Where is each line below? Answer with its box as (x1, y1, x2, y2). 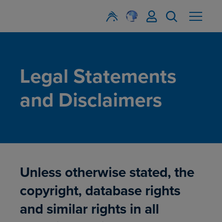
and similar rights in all (20, 199, 159, 219)
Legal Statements (20, 61, 176, 90)
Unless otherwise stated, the (20, 162, 194, 182)
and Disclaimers (20, 85, 162, 114)
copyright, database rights (20, 180, 180, 200)
